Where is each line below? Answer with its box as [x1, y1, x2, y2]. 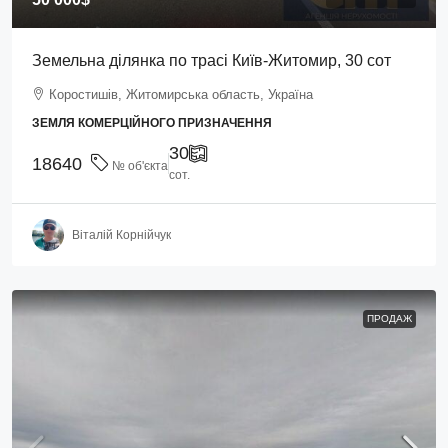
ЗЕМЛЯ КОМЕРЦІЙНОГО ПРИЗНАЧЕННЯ [32, 116, 272, 130]
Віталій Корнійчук [72, 227, 171, 242]
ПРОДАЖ [367, 313, 412, 324]
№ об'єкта [109, 159, 168, 173]
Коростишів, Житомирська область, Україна [49, 87, 313, 102]
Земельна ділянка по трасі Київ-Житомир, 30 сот [32, 52, 391, 69]
